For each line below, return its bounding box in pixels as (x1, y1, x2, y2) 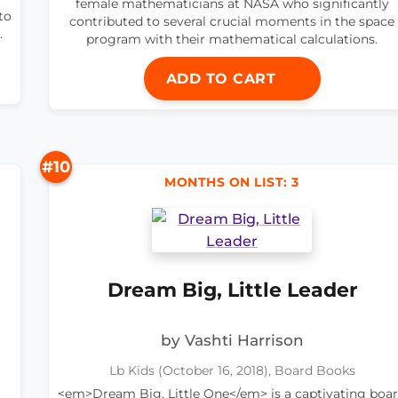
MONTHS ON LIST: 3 (164, 175, 299, 190)
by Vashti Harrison (160, 331, 304, 350)
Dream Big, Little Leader (107, 277, 357, 303)
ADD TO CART (165, 70, 281, 88)
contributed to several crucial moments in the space (69, 13, 394, 30)
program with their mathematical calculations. (86, 31, 378, 48)
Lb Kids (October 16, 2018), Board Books (108, 363, 355, 378)
